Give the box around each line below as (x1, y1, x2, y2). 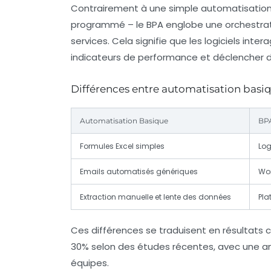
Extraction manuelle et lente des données (80, 191, 231, 202)
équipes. (71, 256, 109, 269)
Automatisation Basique (80, 116, 168, 125)
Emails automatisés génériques (80, 166, 198, 177)
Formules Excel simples (80, 140, 165, 151)
